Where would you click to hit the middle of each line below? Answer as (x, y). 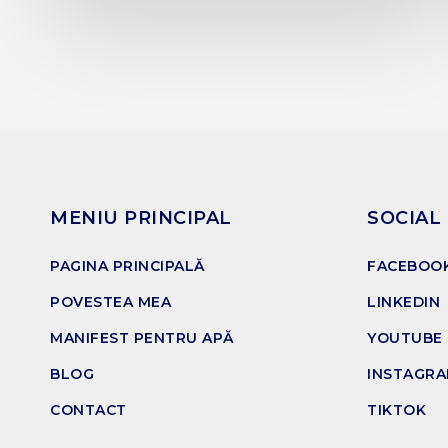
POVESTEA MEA (110, 302)
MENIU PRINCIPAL (141, 218)
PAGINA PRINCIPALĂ (127, 266)
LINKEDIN (404, 302)
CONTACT (88, 410)
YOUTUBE (405, 338)
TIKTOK (397, 410)
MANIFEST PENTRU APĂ (142, 338)
